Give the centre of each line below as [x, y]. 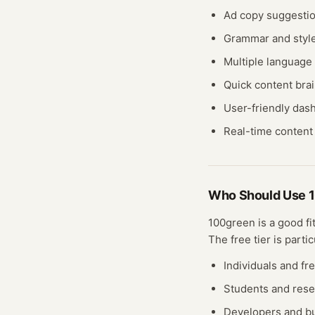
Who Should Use [258, 195]
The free [231, 239]
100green [232, 223]
